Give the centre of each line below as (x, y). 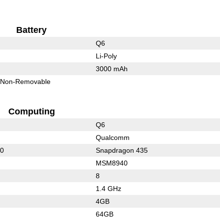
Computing (31, 111)
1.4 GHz (108, 188)
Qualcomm (112, 137)
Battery (32, 30)
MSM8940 (111, 163)
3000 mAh (111, 69)
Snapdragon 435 (122, 150)
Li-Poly (106, 56)
